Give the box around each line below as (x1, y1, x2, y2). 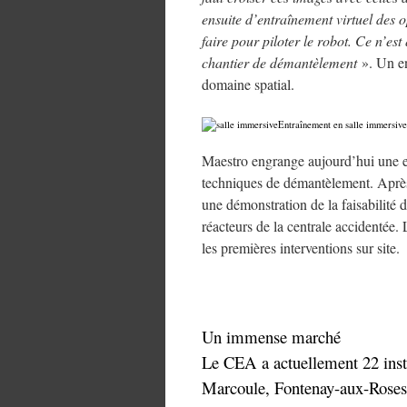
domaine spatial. (202, 74, 294, 94)
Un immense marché (202, 325, 341, 348)
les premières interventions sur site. (202, 238, 400, 257)
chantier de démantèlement (202, 53, 357, 72)
